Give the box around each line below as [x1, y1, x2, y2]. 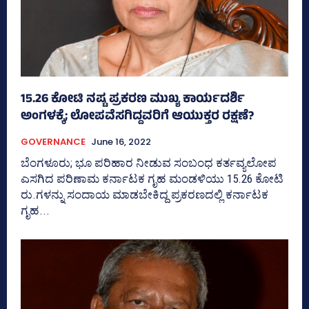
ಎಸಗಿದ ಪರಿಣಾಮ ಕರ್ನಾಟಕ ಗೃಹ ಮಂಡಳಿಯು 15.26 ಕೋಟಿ [21, 171, 283, 186]
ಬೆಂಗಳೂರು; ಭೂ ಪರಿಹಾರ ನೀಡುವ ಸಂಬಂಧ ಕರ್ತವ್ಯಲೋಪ [21, 155, 277, 170]
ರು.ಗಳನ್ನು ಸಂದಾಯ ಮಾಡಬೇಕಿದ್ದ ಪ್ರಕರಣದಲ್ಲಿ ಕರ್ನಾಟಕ [21, 187, 268, 201]
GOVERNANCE [21, 134, 86, 148]
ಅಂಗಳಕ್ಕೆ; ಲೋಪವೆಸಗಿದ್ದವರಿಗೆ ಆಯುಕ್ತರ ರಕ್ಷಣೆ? [21, 106, 254, 128]
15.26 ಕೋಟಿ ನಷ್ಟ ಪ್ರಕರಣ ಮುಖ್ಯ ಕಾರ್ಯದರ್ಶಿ [21, 89, 245, 110]
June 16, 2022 [91, 134, 151, 148]
